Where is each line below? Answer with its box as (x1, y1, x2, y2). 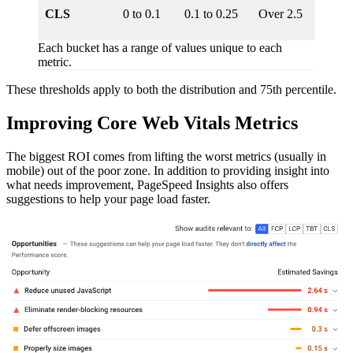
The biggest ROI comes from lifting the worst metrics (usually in (6, 150, 326, 164)
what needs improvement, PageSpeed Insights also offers (6, 178, 288, 192)
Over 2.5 (258, 7, 303, 21)
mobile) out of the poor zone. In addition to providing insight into (6, 164, 329, 178)
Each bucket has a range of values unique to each (38, 41, 282, 55)
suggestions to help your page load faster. (6, 192, 210, 206)
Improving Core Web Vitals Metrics (6, 113, 298, 134)
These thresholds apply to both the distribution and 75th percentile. (6, 83, 336, 97)
